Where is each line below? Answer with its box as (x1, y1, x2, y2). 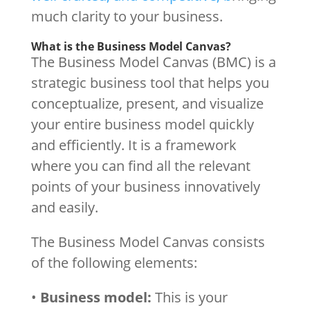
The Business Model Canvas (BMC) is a (30, 52, 276, 71)
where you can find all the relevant (30, 156, 250, 175)
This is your (151, 287, 228, 307)
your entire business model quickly (30, 114, 254, 134)
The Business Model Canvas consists (30, 232, 265, 251)
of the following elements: (30, 253, 197, 272)
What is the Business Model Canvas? (30, 38, 231, 54)
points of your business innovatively (30, 176, 260, 196)
